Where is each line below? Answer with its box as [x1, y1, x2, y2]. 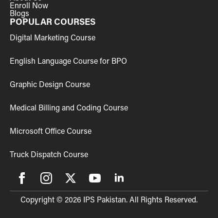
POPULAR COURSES [10, 15, 95, 27]
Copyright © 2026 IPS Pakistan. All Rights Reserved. [20, 194, 198, 204]
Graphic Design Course [10, 78, 90, 89]
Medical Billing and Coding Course [10, 102, 128, 112]
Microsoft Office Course [10, 125, 91, 136]
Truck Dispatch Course [10, 148, 88, 159]
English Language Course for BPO [10, 55, 127, 66]
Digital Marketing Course [10, 32, 95, 42]
